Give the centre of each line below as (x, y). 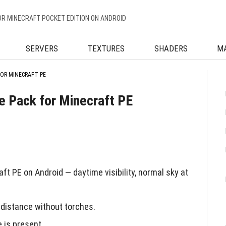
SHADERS (171, 48)
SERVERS (42, 48)
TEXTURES (106, 48)
